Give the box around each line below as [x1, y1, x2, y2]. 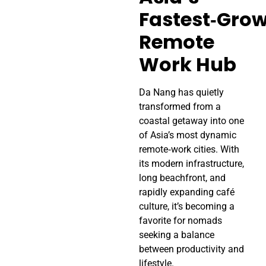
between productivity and [139, 243, 244, 255]
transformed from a [139, 101, 221, 113]
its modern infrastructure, [139, 158, 244, 170]
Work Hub [139, 51, 236, 78]
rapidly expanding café [139, 186, 235, 198]
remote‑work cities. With [139, 144, 239, 156]
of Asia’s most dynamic [139, 129, 236, 141]
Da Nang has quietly [139, 87, 224, 99]
